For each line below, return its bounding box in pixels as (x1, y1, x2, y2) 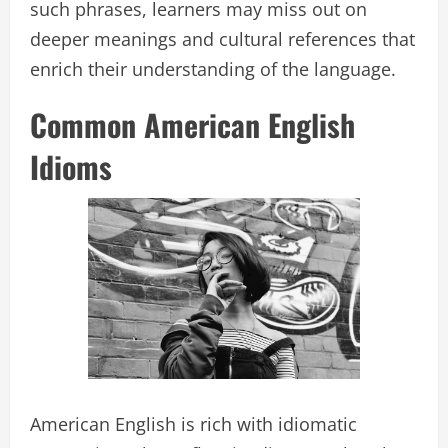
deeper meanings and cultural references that (30, 26, 415, 51)
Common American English (30, 101, 355, 147)
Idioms (30, 143, 112, 189)
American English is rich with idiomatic (30, 411, 357, 436)
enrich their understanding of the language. (30, 56, 396, 81)
